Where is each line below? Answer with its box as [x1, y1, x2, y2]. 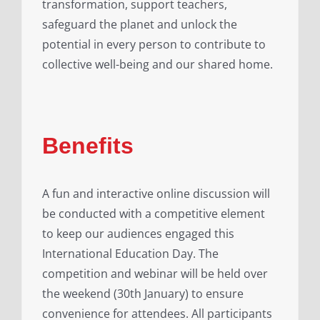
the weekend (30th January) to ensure [42, 286, 244, 302]
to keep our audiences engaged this [42, 226, 234, 242]
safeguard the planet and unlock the [42, 16, 237, 33]
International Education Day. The [42, 246, 219, 262]
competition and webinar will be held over [42, 266, 268, 282]
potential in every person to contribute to [42, 36, 266, 53]
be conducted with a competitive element [42, 206, 265, 222]
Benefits [42, 133, 134, 159]
